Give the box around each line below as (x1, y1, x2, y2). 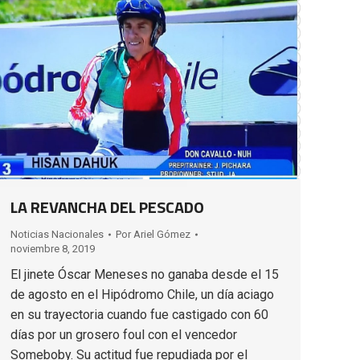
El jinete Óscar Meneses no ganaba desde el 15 (10, 266, 279, 282)
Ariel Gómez (133, 227, 190, 240)
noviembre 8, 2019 (10, 242, 95, 255)
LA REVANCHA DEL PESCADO (10, 194, 204, 219)
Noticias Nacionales (10, 227, 104, 240)
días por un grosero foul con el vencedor (10, 326, 237, 342)
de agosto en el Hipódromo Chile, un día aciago (10, 286, 274, 302)
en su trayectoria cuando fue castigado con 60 (10, 306, 268, 322)
